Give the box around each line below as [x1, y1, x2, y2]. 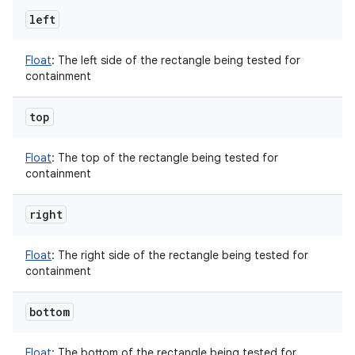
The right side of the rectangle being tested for [55, 248, 308, 262]
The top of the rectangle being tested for [55, 151, 278, 165]
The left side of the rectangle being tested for [55, 53, 300, 67]
